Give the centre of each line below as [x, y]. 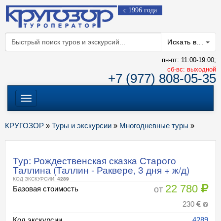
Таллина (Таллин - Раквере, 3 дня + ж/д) [101, 169]
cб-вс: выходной [192, 69]
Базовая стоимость [46, 189]
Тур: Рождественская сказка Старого [94, 160]
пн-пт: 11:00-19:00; [189, 60]
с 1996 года [140, 10]
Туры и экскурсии [82, 126]
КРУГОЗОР [24, 126]
